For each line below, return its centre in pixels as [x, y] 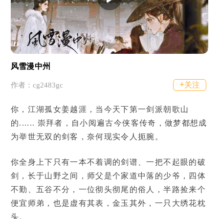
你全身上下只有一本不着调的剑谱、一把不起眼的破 [108, 162]
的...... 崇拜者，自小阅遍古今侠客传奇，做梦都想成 [109, 123]
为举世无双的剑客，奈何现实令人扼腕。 [87, 137]
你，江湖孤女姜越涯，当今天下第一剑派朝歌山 [100, 109]
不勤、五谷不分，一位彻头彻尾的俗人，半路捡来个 [108, 189]
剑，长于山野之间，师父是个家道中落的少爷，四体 [108, 175]
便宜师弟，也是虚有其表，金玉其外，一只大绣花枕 [108, 203]
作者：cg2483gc [37, 85]
